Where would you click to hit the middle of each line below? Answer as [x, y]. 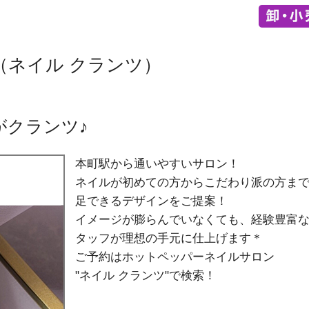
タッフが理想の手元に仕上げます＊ [169, 238]
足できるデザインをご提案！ [151, 201]
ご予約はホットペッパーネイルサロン [175, 257]
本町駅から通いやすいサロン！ [157, 164]
